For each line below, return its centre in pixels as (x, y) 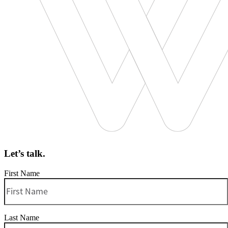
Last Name (22, 217)
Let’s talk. (25, 154)
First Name (22, 173)
